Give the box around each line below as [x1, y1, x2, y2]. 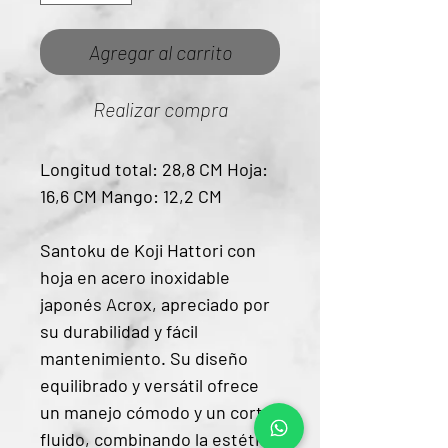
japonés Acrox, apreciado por [40, 293, 270, 316]
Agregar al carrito [88, 40, 232, 65]
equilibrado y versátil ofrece [40, 374, 259, 397]
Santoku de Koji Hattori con [40, 239, 256, 262]
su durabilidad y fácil [40, 320, 198, 343]
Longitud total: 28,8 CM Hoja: [40, 158, 268, 181]
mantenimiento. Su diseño [40, 347, 248, 370]
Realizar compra [92, 97, 228, 122]
